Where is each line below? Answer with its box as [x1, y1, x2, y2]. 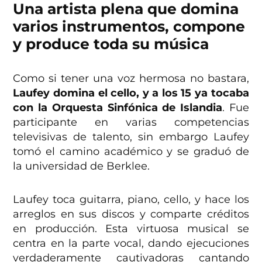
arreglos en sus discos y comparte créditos [13, 208, 249, 221]
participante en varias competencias [13, 116, 249, 129]
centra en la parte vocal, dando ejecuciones [13, 237, 249, 250]
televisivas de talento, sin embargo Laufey [13, 130, 249, 144]
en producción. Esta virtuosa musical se [13, 222, 249, 236]
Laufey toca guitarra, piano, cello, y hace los [13, 193, 249, 206]
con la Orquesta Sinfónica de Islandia [13, 101, 222, 115]
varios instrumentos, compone [13, 18, 246, 36]
